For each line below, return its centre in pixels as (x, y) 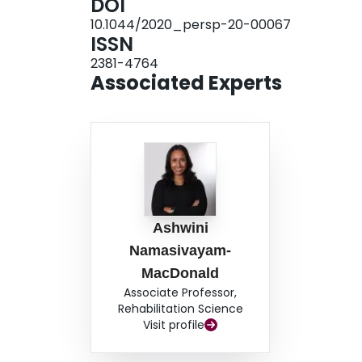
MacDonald (181, 274)
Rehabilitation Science (180, 309)
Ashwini (180, 228)
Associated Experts (186, 83)
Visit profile (174, 325)
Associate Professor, (181, 293)
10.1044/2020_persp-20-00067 (191, 25)
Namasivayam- (181, 251)
